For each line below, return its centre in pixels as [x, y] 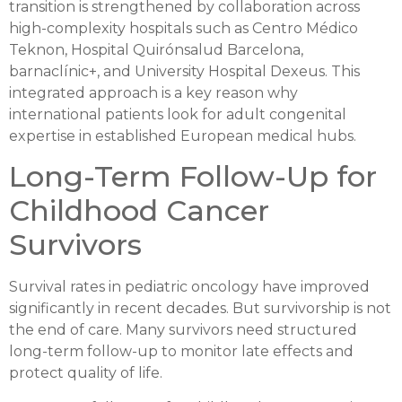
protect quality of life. [86, 373]
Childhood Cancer [139, 211]
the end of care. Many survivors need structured [183, 330]
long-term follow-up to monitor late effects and [181, 352]
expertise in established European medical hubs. [183, 135]
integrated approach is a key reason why [153, 92]
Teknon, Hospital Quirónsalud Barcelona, [156, 49]
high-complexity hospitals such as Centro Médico [184, 28]
